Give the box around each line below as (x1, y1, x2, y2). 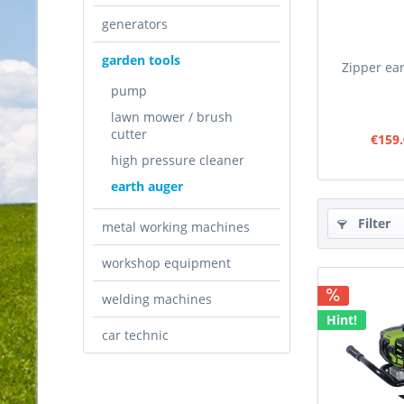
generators (102, 15, 168, 32)
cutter (111, 125, 147, 142)
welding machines (102, 290, 212, 308)
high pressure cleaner (111, 151, 244, 169)
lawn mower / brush (111, 108, 233, 125)
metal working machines (102, 218, 250, 235)
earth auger (111, 178, 183, 195)
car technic (102, 326, 169, 344)
